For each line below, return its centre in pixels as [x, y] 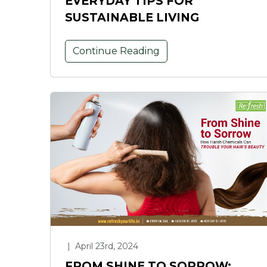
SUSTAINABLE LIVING [132, 17]
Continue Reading [116, 51]
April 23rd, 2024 [105, 246]
